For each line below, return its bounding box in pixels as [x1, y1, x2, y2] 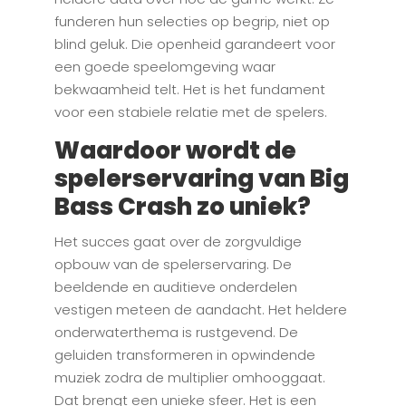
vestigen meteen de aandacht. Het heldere [53, 300, 347, 320]
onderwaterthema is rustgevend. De [53, 323, 298, 343]
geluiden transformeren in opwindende [53, 345, 315, 365]
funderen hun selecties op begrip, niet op [53, 12, 330, 32]
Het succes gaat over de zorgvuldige [53, 232, 302, 252]
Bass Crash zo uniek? [53, 190, 311, 224]
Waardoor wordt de [53, 134, 296, 168]
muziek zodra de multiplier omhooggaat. [53, 368, 325, 388]
